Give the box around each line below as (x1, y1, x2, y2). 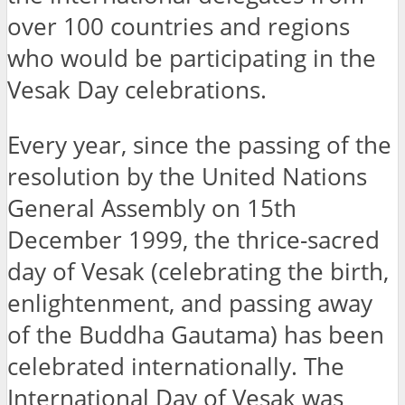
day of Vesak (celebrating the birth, (7, 256, 389, 288)
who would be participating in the (7, 42, 376, 75)
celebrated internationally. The (7, 351, 344, 383)
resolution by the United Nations (7, 161, 367, 193)
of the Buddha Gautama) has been (7, 319, 384, 352)
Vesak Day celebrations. (7, 74, 267, 107)
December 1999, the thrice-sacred (7, 224, 380, 257)
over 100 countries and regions (7, 11, 350, 43)
